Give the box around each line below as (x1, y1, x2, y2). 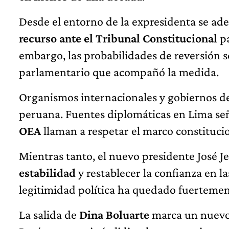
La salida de (19, 208, 79, 222)
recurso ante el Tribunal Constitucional (19, 31, 217, 45)
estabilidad (19, 166, 76, 180)
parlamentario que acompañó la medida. (19, 65, 219, 79)
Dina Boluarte (79, 208, 149, 222)
